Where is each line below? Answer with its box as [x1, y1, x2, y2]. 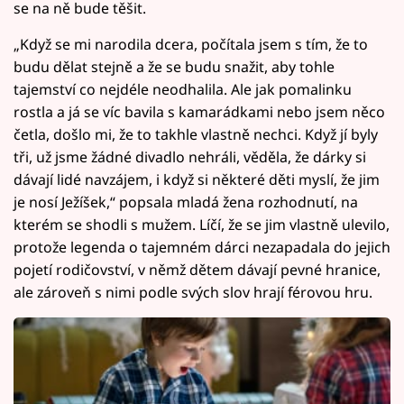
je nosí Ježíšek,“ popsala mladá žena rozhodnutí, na [14, 192, 358, 213]
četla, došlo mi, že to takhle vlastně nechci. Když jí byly [14, 124, 378, 145]
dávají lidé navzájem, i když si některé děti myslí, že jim [14, 170, 380, 190]
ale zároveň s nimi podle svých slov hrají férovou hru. [14, 282, 372, 303]
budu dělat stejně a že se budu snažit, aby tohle [14, 57, 335, 78]
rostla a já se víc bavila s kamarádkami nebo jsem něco [14, 102, 385, 123]
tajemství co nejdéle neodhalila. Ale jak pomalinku [14, 79, 352, 100]
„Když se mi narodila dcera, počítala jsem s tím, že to [14, 34, 368, 55]
